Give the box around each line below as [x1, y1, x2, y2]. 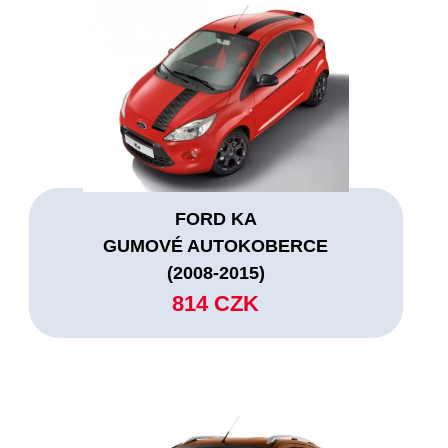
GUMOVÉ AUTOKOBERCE [103, 235, 329, 256]
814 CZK [172, 290, 260, 316]
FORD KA [174, 208, 257, 229]
